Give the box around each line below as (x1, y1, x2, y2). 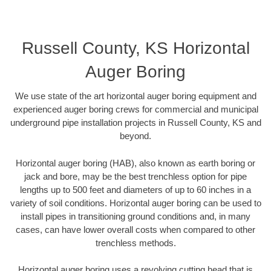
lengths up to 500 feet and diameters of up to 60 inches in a (20, 184, 251, 195)
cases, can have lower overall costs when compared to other (16, 224, 255, 235)
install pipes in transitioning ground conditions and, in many (21, 211, 250, 221)
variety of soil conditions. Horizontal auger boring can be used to (10, 197, 261, 208)
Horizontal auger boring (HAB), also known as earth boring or (16, 157, 255, 168)
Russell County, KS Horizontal (21, 39, 250, 58)
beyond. (120, 131, 151, 142)
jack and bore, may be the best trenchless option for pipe (24, 171, 247, 181)
